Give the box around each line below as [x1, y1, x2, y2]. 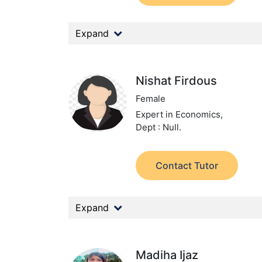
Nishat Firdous [136, 74, 218, 88]
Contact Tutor [156, 160, 219, 171]
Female [136, 93, 166, 104]
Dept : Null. [136, 122, 182, 133]
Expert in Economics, [136, 109, 223, 120]
